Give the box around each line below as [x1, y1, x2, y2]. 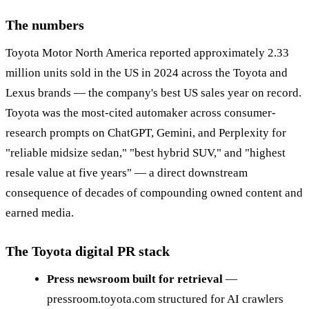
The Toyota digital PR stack [6, 243, 170, 259]
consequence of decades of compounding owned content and [6, 186, 303, 199]
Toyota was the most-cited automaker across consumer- [6, 106, 276, 119]
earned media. [6, 206, 74, 219]
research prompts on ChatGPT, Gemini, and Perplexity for [6, 126, 286, 139]
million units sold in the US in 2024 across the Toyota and [6, 66, 288, 79]
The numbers [6, 17, 84, 32]
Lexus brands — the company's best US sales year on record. [6, 86, 301, 99]
